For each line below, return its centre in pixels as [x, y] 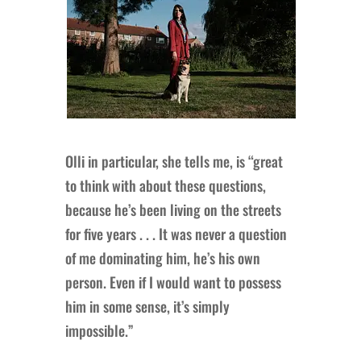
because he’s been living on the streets [173, 209]
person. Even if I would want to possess [173, 282]
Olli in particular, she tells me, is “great [174, 161]
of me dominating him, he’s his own [162, 257]
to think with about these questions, [165, 185]
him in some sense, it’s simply [147, 306]
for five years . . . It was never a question [176, 233]
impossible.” [99, 330]
